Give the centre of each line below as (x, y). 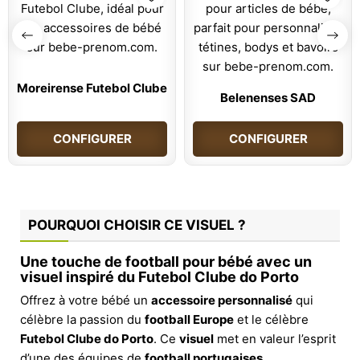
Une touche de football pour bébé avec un (166, 261)
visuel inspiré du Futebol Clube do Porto (160, 276)
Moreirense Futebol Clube (92, 88)
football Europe (189, 319)
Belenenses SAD (268, 97)
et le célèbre (271, 319)
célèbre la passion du (82, 319)
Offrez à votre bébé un (86, 300)
